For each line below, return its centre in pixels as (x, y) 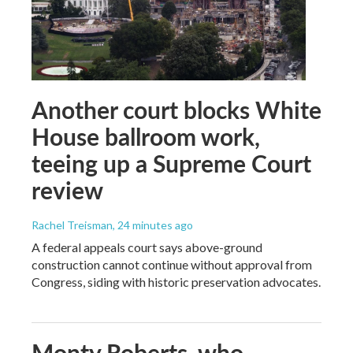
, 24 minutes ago (153, 225)
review (67, 190)
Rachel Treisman (72, 225)
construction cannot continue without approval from (172, 264)
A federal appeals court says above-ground (147, 247)
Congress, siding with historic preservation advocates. (176, 281)
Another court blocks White (176, 109)
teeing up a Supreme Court (171, 163)
